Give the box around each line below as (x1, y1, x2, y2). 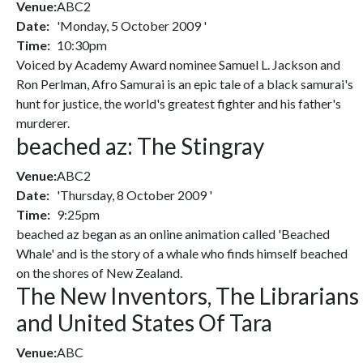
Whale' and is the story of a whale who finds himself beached (16, 246, 348, 261)
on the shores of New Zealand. (16, 265, 182, 280)
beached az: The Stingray (16, 132, 264, 160)
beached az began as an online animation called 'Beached (16, 226, 330, 241)
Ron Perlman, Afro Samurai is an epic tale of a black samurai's (16, 76, 353, 92)
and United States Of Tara (16, 309, 272, 336)
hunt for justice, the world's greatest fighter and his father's (16, 96, 341, 111)
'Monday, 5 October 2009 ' (57, 18, 207, 33)
